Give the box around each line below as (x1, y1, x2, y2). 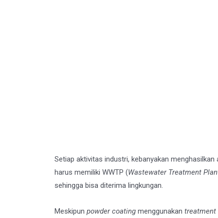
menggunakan (136, 207, 184, 216)
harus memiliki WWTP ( (54, 168, 128, 177)
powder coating (87, 207, 136, 216)
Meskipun (54, 207, 87, 216)
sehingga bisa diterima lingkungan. (54, 181, 163, 190)
